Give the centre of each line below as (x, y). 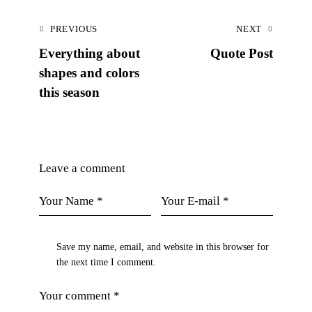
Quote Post (242, 53)
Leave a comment (82, 168)
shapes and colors (89, 72)
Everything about (89, 53)
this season (69, 92)
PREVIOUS (74, 29)
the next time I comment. (107, 263)
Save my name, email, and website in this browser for (163, 247)
